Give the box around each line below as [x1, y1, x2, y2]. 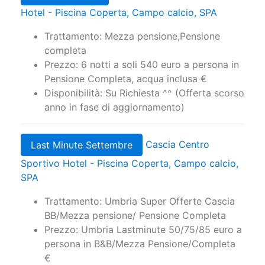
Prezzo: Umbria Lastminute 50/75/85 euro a [44, 224, 242, 236]
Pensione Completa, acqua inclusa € [44, 73, 207, 85]
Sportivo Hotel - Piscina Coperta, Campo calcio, [21, 157, 238, 170]
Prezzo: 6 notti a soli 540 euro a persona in [44, 59, 239, 71]
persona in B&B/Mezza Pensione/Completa [44, 238, 235, 250]
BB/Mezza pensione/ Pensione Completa [44, 209, 226, 222]
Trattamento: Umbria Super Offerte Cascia [44, 195, 235, 208]
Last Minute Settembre [31, 139, 132, 151]
